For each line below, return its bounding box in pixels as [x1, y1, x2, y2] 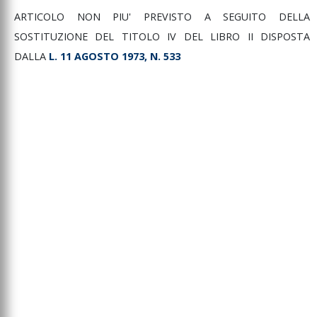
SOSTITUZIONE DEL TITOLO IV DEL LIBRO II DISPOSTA [14, 30, 310, 44]
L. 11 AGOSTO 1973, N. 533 [49, 50, 180, 64]
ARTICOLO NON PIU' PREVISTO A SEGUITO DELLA [14, 10, 310, 24]
